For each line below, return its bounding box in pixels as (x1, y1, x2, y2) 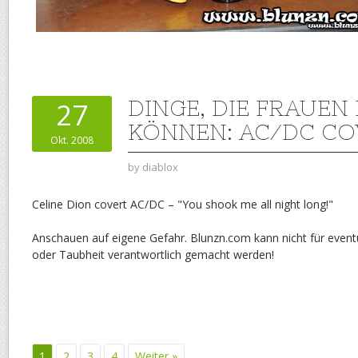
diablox (142, 159, 178, 174)
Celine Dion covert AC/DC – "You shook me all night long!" (32, 196, 333, 212)
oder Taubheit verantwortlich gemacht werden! (32, 246, 274, 262)
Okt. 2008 (50, 133, 93, 147)
